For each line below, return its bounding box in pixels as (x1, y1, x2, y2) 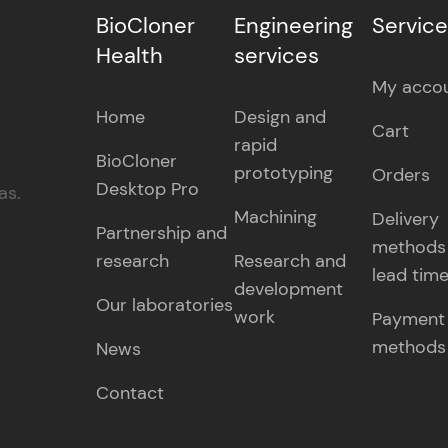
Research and (234, 248, 346, 273)
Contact (96, 380, 164, 405)
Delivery (372, 206, 439, 231)
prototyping (234, 160, 333, 185)
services (234, 40, 319, 70)
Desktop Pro (96, 176, 199, 201)
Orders (372, 162, 430, 187)
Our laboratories (96, 292, 233, 317)
